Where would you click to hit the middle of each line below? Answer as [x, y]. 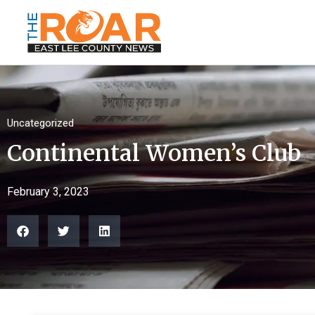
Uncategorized [40, 123]
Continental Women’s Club [154, 153]
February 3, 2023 [48, 192]
